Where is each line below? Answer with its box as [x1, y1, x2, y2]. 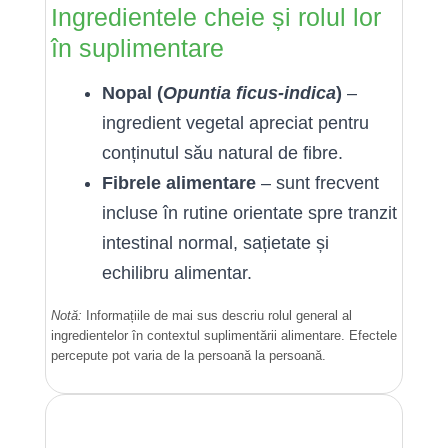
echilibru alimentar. [102, 263, 252, 283]
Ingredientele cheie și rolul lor [51, 3, 381, 31]
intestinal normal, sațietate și [102, 233, 329, 253]
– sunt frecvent [256, 173, 379, 193]
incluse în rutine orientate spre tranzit [102, 203, 397, 223]
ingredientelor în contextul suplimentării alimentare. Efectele [51, 328, 397, 343]
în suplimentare [51, 34, 224, 62]
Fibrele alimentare [102, 173, 256, 193]
